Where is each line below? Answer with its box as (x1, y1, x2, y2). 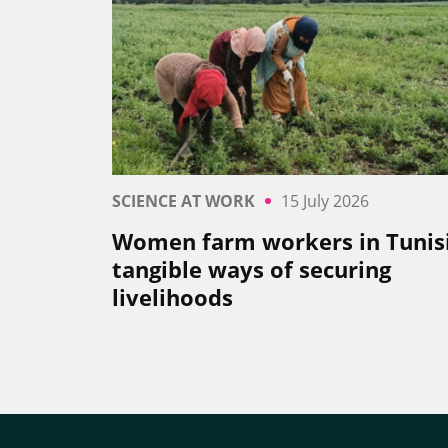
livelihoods (112, 282, 233, 313)
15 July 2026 (281, 190, 369, 213)
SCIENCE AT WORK (112, 190, 255, 213)
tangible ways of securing (112, 254, 391, 285)
